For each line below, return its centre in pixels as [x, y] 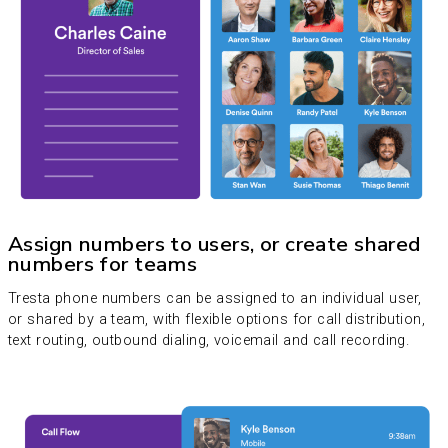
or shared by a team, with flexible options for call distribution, [217, 319]
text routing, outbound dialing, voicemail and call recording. [209, 340]
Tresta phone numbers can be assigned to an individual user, [215, 298]
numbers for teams [103, 263]
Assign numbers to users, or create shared [214, 243]
